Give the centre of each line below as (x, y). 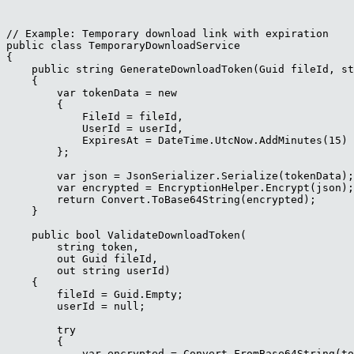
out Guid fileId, (85, 258)
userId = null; (76, 306)
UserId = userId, (95, 128)
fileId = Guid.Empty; (95, 294)
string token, (76, 247)
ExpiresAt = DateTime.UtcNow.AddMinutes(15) (177, 140)
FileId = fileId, (95, 116)
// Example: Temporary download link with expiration (168, 33)
